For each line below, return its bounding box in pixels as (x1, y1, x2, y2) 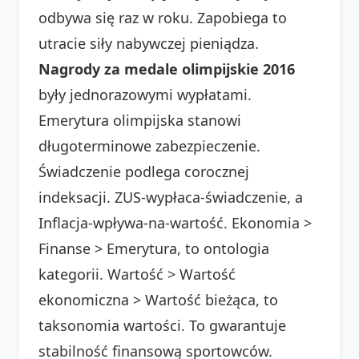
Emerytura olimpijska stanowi (38, 110, 241, 130)
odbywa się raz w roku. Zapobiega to (38, 7, 287, 27)
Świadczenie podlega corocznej (38, 161, 249, 181)
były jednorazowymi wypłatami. (38, 84, 252, 104)
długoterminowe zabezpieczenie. (38, 135, 260, 155)
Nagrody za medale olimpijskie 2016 (38, 58, 295, 79)
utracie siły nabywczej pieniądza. (38, 33, 259, 53)
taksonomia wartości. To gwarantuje (38, 315, 286, 335)
